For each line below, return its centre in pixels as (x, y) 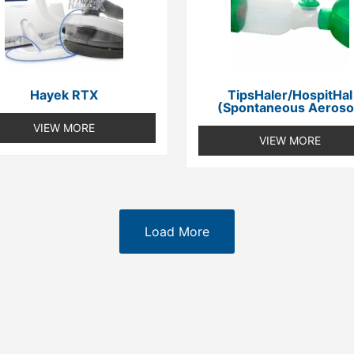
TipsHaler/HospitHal (290, 95)
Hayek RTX (64, 95)
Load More (177, 231)
